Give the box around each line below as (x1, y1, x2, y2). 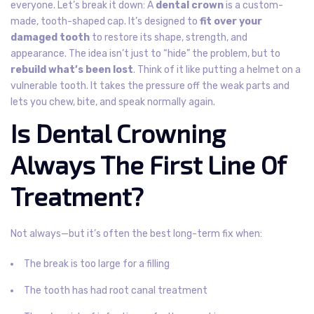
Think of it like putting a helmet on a (137, 63, 301, 76)
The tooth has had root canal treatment (24, 284, 207, 296)
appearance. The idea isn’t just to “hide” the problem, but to (11, 47, 280, 60)
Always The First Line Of (11, 149, 285, 179)
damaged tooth (11, 31, 90, 43)
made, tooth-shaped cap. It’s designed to (11, 15, 200, 27)
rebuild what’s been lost (11, 63, 133, 76)
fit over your (200, 15, 262, 27)
